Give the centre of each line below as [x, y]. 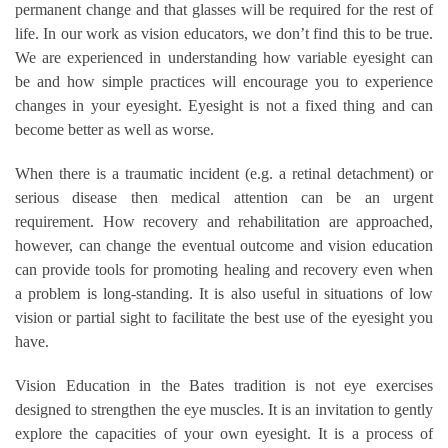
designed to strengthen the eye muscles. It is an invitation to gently [224, 409]
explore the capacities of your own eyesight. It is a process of [224, 433]
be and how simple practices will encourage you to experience [224, 81]
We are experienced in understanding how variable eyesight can [224, 57]
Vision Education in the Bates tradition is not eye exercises [224, 385]
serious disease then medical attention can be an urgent [224, 197]
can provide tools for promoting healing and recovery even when [224, 269]
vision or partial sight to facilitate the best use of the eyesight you [224, 317]
